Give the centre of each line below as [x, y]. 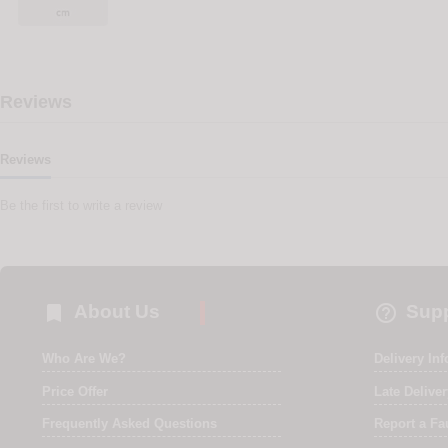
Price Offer [75, 391]
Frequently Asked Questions [130, 424]
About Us [117, 312]
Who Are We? [84, 358]
